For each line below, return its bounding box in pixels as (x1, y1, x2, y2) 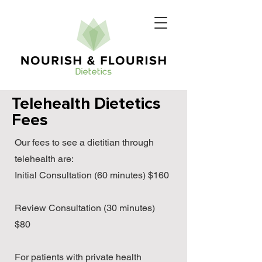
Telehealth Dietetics (12, 96, 161, 112)
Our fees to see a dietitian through (15, 137, 154, 148)
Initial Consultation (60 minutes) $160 (15, 170, 171, 181)
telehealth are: (15, 153, 74, 164)
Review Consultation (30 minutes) (15, 202, 155, 213)
